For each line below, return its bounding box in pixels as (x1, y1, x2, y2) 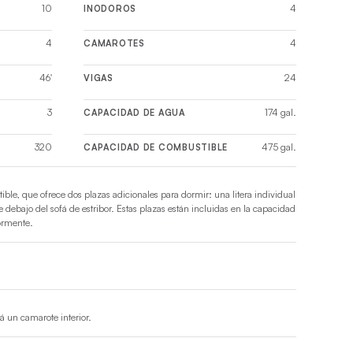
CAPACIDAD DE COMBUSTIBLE (84, 141, 228, 153)
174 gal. (265, 106, 296, 118)
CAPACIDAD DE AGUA (84, 106, 185, 118)
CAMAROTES (84, 37, 145, 49)
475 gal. (262, 140, 296, 153)
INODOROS (84, 2, 136, 14)
